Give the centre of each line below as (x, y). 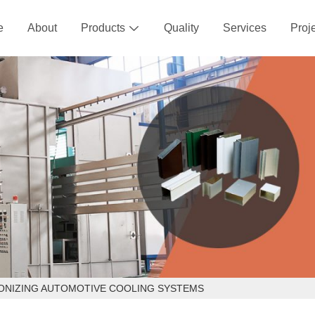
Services (245, 28)
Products (103, 28)
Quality (181, 28)
